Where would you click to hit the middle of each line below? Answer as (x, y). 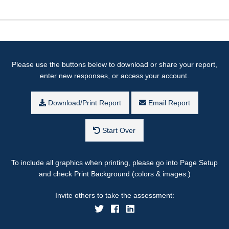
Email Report (168, 102)
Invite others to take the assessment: (114, 195)
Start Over (118, 130)
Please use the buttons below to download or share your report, (114, 64)
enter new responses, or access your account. (114, 75)
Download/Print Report (83, 102)
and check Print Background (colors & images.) (114, 174)
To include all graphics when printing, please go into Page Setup (114, 162)
